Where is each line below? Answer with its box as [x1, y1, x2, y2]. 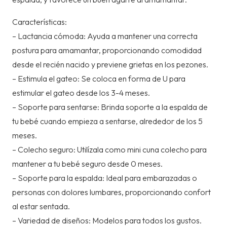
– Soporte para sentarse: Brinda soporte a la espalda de [12, 102, 208, 112]
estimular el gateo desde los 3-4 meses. [12, 88, 150, 98]
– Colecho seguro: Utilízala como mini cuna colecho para [12, 144, 207, 155]
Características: [12, 17, 67, 27]
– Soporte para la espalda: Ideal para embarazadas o [12, 173, 197, 183]
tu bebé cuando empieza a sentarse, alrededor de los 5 [12, 116, 203, 127]
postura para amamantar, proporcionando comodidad [12, 45, 202, 56]
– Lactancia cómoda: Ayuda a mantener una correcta [12, 31, 198, 42]
